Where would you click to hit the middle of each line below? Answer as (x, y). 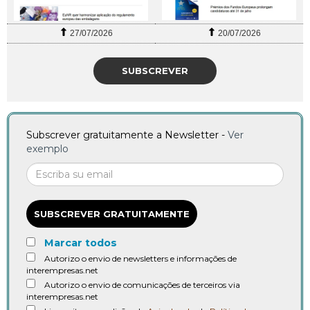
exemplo (47, 149)
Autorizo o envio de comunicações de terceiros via (142, 285)
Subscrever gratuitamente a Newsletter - (127, 135)
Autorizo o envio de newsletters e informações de (140, 259)
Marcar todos (81, 243)
